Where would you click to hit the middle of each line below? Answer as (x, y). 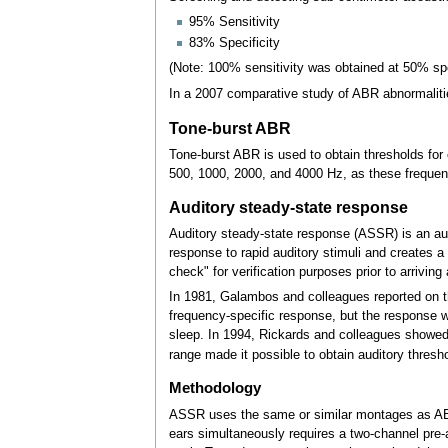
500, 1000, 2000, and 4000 (245, 173)
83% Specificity (234, 42)
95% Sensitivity (234, 22)
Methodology (214, 388)
